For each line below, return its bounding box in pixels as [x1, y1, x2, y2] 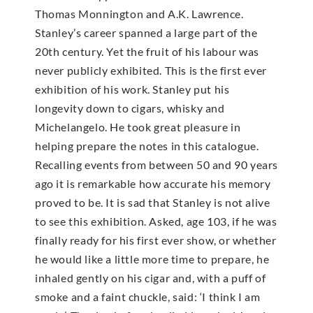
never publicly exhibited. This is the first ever [35, 64, 267, 78]
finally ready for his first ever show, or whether [35, 233, 277, 247]
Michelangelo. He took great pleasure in [35, 120, 241, 134]
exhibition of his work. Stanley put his [35, 82, 230, 96]
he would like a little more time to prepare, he [35, 252, 270, 266]
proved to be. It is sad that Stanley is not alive [35, 196, 270, 210]
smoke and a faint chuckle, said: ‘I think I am [35, 290, 261, 304]
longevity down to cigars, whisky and [35, 101, 225, 115]
